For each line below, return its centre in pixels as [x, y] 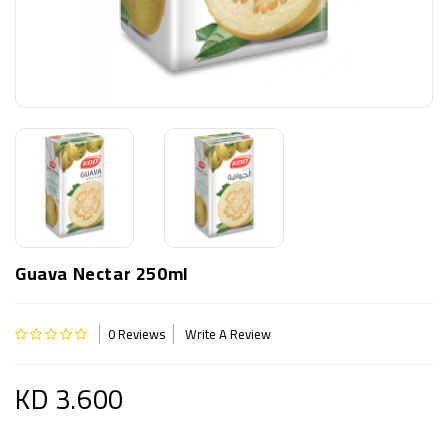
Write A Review [228, 333]
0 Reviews [136, 333]
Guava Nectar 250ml [102, 273]
